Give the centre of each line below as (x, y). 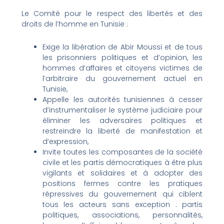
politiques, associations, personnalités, (122, 215)
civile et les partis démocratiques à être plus (122, 162)
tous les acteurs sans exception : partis (122, 204)
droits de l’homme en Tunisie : (74, 24)
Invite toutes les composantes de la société (122, 152)
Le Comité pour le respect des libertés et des (112, 14)
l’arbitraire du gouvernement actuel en (122, 78)
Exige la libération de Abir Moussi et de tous (122, 47)
